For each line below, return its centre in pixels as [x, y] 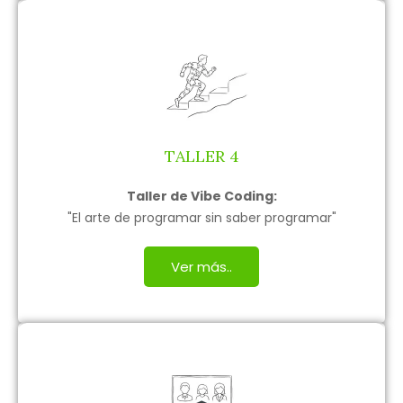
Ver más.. [201, 266]
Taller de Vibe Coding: [201, 196]
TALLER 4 [201, 156]
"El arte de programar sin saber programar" [201, 217]
